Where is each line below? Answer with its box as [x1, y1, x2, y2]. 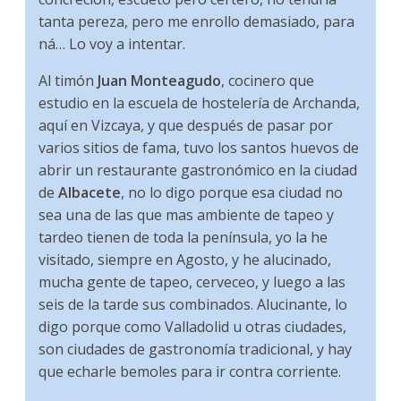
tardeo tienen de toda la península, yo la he [38, 227, 328, 248]
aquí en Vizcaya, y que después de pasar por [38, 115, 334, 136]
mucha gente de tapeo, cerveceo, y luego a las [38, 272, 346, 293]
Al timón [38, 71, 98, 91]
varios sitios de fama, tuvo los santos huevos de [38, 138, 360, 158]
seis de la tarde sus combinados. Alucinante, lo [38, 294, 348, 315]
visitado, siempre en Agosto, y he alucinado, [38, 250, 332, 270]
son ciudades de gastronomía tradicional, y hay [38, 339, 353, 360]
